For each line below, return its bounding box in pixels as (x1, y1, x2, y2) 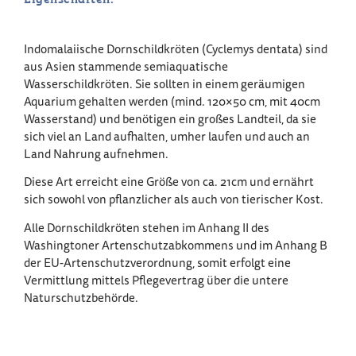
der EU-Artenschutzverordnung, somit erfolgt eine (24, 253, 291, 272)
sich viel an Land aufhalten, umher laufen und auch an (24, 126, 310, 145)
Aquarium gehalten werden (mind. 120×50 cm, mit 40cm (24, 91, 320, 110)
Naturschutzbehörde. (24, 288, 138, 307)
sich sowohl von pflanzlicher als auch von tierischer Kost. (24, 190, 326, 209)
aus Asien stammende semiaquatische (24, 56, 228, 75)
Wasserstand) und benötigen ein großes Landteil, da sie (24, 109, 316, 128)
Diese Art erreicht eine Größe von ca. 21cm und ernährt (24, 172, 314, 192)
